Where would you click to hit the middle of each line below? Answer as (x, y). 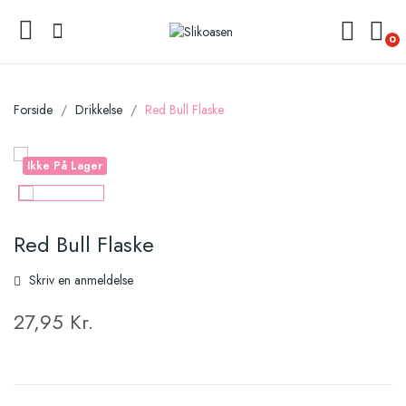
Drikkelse (99, 110)
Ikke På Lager (65, 166)
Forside (33, 110)
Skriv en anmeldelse (79, 280)
